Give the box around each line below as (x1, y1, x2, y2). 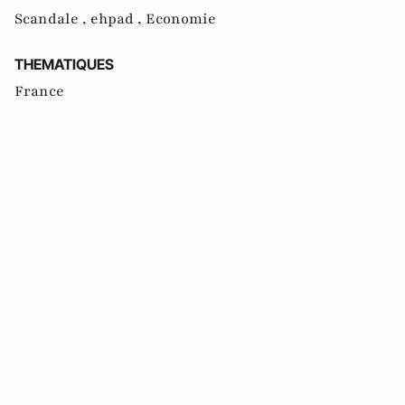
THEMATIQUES (14, 55, 114, 74)
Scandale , (14, 9, 90, 30)
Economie (146, 9, 216, 30)
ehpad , (90, 9, 146, 30)
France (14, 81, 64, 102)
